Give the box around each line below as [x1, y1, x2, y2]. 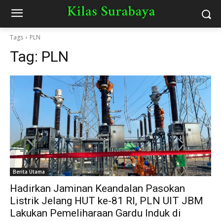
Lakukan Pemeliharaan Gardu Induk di [10, 207, 181, 219]
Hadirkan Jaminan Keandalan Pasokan [10, 183, 185, 194]
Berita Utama [13, 168, 45, 175]
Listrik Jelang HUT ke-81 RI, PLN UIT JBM [10, 195, 203, 207]
